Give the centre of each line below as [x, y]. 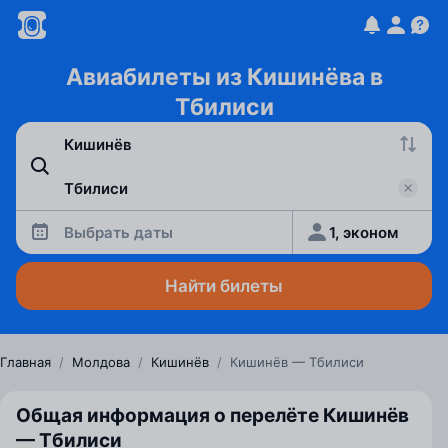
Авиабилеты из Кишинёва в [224, 77]
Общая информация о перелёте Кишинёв [212, 415]
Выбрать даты [118, 232]
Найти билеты [224, 286]
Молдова [101, 362]
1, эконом [364, 232]
